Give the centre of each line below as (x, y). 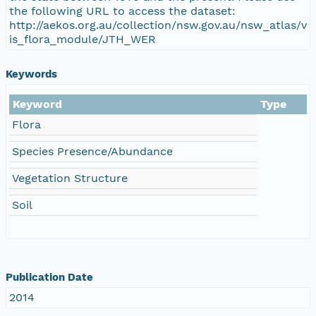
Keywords (31, 74)
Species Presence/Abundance (92, 151)
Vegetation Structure (70, 178)
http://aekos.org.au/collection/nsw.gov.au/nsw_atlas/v (158, 25)
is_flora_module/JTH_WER (83, 39)
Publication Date (49, 277)
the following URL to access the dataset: (122, 11)
